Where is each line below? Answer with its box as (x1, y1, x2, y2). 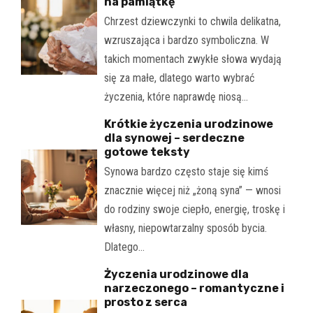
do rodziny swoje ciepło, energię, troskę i (103, 203, 285, 217)
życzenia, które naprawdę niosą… (103, 90, 248, 104)
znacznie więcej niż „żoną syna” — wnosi (103, 184, 281, 198)
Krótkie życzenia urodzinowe (103, 117, 273, 131)
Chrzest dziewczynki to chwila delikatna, (103, 15, 281, 29)
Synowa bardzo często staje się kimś (103, 165, 268, 179)
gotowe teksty (103, 145, 190, 159)
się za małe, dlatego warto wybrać (103, 71, 254, 85)
